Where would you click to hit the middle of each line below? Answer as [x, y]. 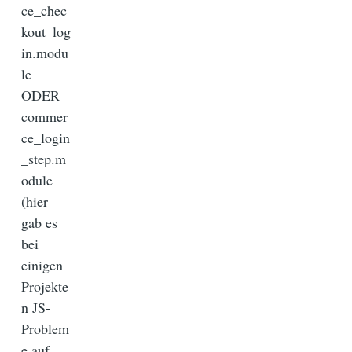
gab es [39, 222]
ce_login [46, 137]
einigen [42, 264]
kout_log [46, 31]
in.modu [45, 52]
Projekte [45, 286]
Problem [45, 328]
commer [44, 116]
